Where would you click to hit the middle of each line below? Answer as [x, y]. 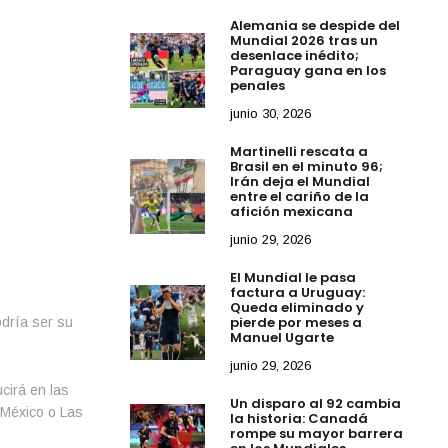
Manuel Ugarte [282, 337]
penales [258, 85]
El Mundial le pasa [293, 277]
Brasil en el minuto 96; [307, 166]
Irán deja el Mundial [300, 181]
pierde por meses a [296, 322]
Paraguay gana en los [308, 70]
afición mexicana [292, 211]
